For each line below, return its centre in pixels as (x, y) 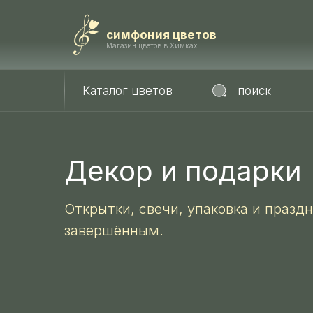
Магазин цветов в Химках (152, 45)
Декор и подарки (183, 171)
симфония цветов (161, 35)
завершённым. (114, 231)
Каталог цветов (127, 91)
